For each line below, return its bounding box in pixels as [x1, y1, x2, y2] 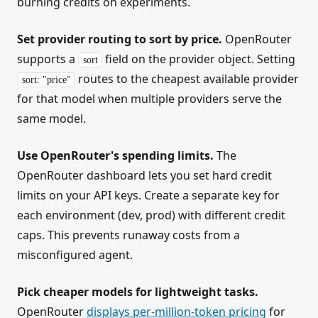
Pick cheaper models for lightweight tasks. [17, 283, 258, 300]
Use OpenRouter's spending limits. [17, 147, 214, 163]
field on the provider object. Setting [102, 50, 296, 67]
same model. [17, 110, 86, 126]
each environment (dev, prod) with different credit [17, 207, 285, 223]
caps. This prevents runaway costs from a [17, 226, 240, 243]
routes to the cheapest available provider [75, 70, 300, 87]
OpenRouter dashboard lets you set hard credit [17, 167, 272, 183]
